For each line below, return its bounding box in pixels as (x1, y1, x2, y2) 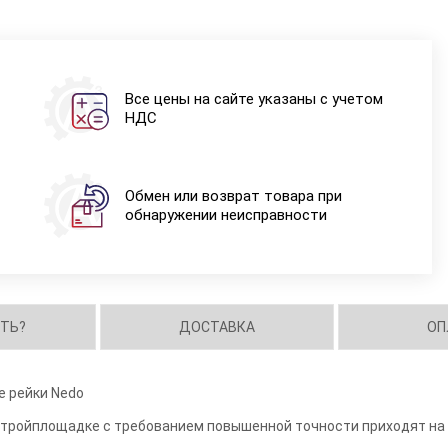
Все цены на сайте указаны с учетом (124, 89, 383, 108)
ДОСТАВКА (179, 318, 256, 335)
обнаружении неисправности (124, 205, 327, 224)
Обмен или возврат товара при (124, 186, 342, 205)
